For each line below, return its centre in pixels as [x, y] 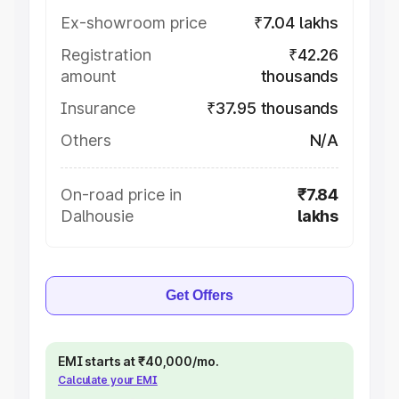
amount [89, 76]
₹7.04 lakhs [296, 23]
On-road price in [121, 195]
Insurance [98, 108]
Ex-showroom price [134, 23]
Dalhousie [97, 216]
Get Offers [199, 295]
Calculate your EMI [108, 380]
